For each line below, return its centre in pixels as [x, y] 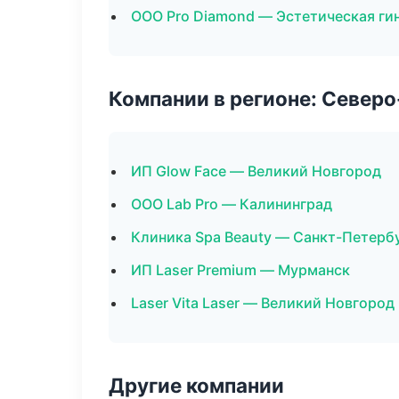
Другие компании [196, 385]
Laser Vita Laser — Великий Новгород [263, 303]
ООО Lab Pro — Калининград [232, 204]
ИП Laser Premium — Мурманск [240, 270]
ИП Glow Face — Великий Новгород [256, 171]
